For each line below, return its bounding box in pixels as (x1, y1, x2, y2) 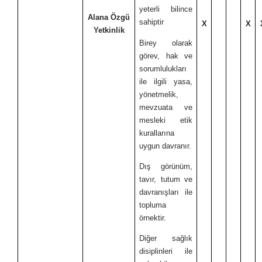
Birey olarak (139, 38, 192, 47)
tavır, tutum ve (139, 174, 192, 184)
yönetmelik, (139, 89, 179, 99)
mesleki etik (139, 115, 192, 125)
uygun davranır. (139, 141, 192, 150)
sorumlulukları (139, 64, 187, 73)
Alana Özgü (88, 12, 130, 22)
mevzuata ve (139, 102, 192, 112)
